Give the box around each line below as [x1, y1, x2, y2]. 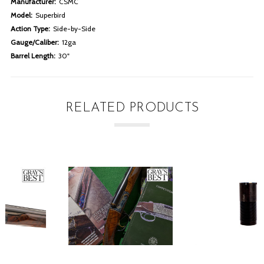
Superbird [35, 11, 65, 20]
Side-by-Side [53, 24, 95, 34]
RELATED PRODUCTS [65, 101, 199, 115]
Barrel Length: [11, 51, 55, 61]
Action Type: [11, 24, 50, 34]
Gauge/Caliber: [11, 38, 59, 47]
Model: [11, 11, 32, 20]
